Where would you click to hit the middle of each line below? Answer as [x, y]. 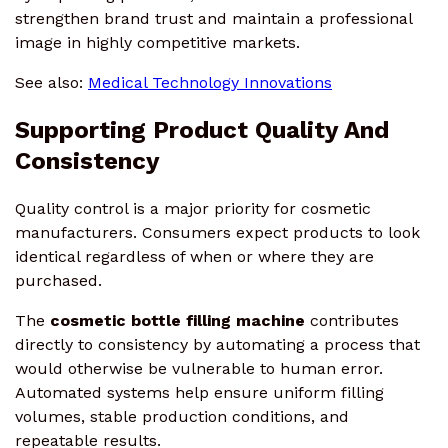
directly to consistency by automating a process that [217, 344]
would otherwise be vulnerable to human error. [199, 368]
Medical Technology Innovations [210, 82]
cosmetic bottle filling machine [177, 320]
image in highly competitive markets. [157, 42]
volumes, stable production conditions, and [182, 416]
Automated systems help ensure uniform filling [199, 392]
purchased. [58, 280]
